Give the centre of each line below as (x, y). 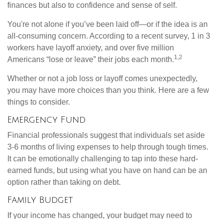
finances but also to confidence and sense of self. (93, 5)
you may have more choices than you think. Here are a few (108, 90)
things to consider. (39, 102)
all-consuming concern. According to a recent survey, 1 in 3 (109, 36)
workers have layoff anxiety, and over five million (91, 48)
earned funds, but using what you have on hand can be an (107, 171)
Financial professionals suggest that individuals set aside (106, 135)
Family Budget (40, 200)
